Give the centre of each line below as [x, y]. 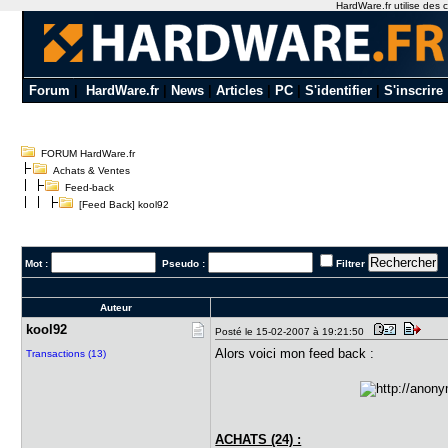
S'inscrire [413, 90]
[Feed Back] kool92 [121, 204]
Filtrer [351, 263]
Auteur [116, 307]
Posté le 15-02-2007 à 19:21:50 [293, 331]
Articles [239, 90]
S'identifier [338, 90]
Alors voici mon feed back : [299, 353]
